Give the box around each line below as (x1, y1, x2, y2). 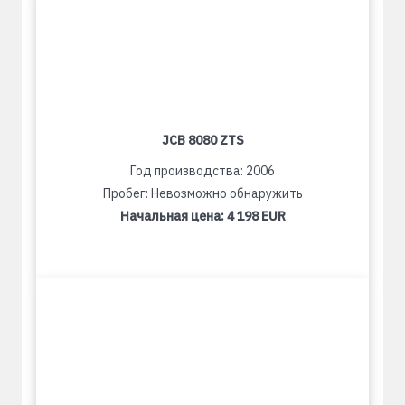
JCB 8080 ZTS (161, 132, 244, 148)
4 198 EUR (226, 208, 286, 224)
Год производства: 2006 (130, 163, 275, 179)
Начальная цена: (119, 208, 227, 224)
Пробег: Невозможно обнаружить (102, 185, 303, 202)
